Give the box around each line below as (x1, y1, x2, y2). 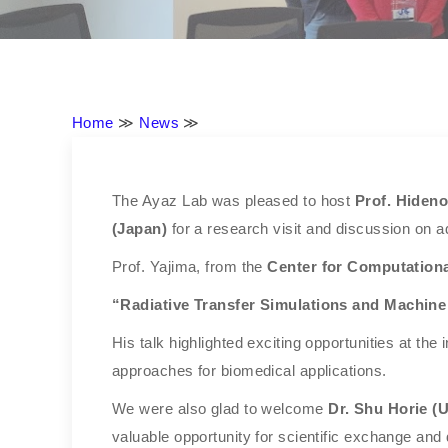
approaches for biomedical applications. (112, 362, 387, 379)
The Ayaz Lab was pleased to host (112, 192, 355, 209)
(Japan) (112, 220, 168, 237)
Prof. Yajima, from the (112, 258, 268, 275)
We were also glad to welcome (112, 400, 329, 417)
